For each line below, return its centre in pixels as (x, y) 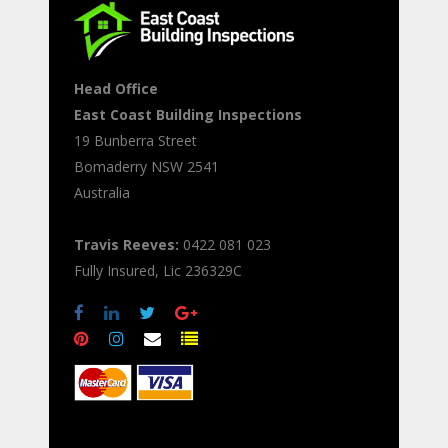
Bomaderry (110, 167)
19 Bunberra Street (135, 141)
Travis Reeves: (126, 245)
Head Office (116, 89)
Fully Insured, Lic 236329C (158, 271)
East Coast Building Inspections (188, 115)
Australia (102, 193)
